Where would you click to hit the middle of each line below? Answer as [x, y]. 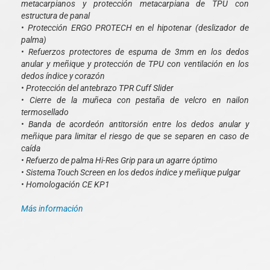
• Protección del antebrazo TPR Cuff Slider [97, 88]
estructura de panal [55, 15]
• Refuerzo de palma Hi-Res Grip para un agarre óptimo [119, 160]
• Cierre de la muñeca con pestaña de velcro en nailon [135, 100]
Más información [52, 208]
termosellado [45, 112]
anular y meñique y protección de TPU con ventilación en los [135, 64]
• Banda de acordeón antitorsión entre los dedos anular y [135, 124]
